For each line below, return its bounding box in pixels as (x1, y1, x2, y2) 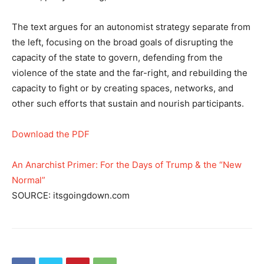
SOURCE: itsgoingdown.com (12, 190, 130, 201)
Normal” (12, 174, 45, 186)
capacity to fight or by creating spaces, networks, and (12, 82, 233, 94)
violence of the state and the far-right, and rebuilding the (12, 67, 247, 78)
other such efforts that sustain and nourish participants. (12, 98, 244, 109)
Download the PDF (12, 128, 90, 140)
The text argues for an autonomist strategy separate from (12, 21, 250, 32)
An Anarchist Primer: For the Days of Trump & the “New (12, 159, 242, 170)
